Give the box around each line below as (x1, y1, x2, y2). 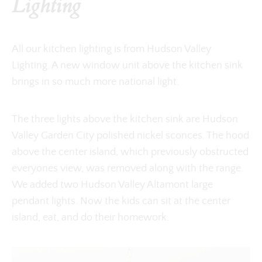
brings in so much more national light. (12, 76, 179, 88)
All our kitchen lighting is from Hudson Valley (12, 43, 211, 56)
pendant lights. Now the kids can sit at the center (12, 195, 230, 208)
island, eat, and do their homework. (12, 212, 169, 224)
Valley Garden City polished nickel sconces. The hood (12, 130, 249, 142)
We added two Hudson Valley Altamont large (12, 179, 213, 191)
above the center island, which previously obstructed (12, 146, 249, 158)
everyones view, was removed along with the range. (12, 163, 243, 175)
